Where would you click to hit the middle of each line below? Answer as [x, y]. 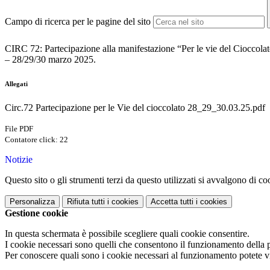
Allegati [16, 84]
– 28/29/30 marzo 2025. [50, 60]
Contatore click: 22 [36, 140]
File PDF [19, 129]
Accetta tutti [172, 202]
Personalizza [32, 202]
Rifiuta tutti [86, 202]
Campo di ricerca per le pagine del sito [78, 22]
